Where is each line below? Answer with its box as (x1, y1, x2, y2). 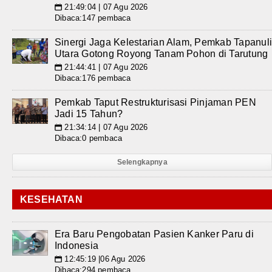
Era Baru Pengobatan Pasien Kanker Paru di (55, 229, 254, 239)
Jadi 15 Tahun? (55, 109, 123, 119)
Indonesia (55, 240, 99, 251)
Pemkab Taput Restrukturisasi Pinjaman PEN (55, 97, 256, 107)
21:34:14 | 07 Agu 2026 (62, 123, 148, 132)
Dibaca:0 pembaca (55, 134, 123, 143)
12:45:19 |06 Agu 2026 (62, 254, 146, 263)
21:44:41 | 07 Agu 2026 (62, 63, 148, 72)
